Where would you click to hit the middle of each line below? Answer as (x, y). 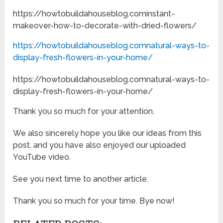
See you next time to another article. (81, 179)
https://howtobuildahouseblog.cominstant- (94, 14)
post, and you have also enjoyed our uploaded (100, 145)
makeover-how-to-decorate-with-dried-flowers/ (105, 26)
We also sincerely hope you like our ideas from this (108, 133)
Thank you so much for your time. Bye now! (94, 201)
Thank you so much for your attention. (84, 111)
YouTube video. (42, 157)
